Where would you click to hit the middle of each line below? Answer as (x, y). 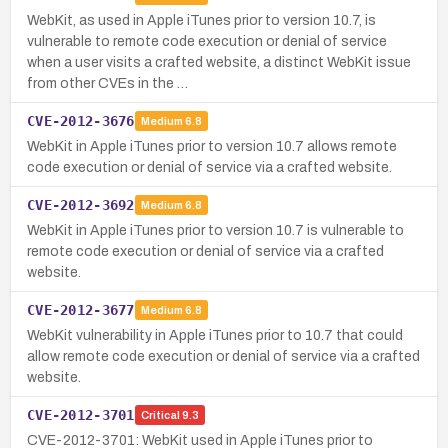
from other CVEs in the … (107, 83)
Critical (160, 415)
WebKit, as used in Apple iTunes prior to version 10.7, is (201, 20)
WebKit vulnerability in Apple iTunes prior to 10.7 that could (215, 335)
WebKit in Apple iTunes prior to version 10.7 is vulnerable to (215, 230)
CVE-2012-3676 (81, 120)
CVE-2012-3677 (81, 309)
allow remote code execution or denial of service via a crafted (223, 356)
